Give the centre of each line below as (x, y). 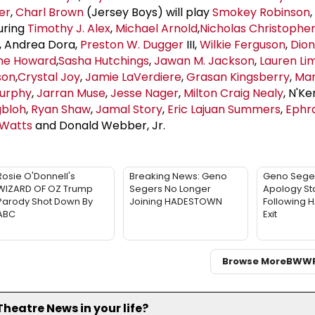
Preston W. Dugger (132, 44)
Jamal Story (129, 109)
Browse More (254, 262)
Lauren (279, 60)
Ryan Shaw (61, 109)
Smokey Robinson (261, 12)
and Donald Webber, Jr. (99, 125)
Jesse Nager (144, 93)
